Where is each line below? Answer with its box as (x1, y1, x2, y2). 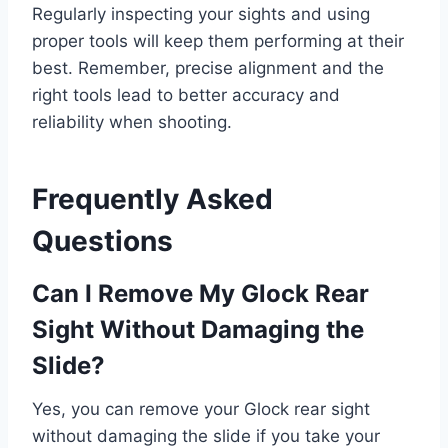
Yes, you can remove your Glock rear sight (32, 399, 370, 420)
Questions (32, 224, 173, 259)
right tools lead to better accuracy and (32, 85, 340, 106)
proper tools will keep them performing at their (32, 31, 404, 52)
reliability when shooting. (32, 112, 232, 133)
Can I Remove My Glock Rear (32, 279, 369, 309)
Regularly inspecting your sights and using (32, 4, 370, 25)
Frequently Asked (32, 182, 273, 217)
